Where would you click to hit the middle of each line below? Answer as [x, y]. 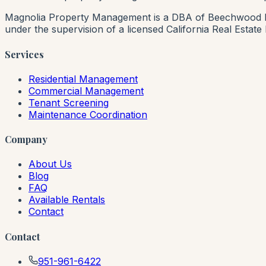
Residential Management [83, 79]
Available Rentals [67, 200]
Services [24, 54]
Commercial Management [86, 91]
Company [26, 140]
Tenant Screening [69, 102]
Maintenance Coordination [88, 114]
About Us [50, 164]
